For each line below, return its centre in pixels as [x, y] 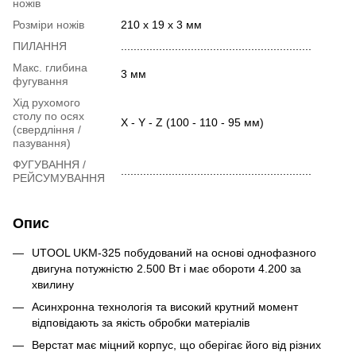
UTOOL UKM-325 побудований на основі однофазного [174, 252]
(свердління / [47, 129]
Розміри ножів [48, 24]
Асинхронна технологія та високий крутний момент [165, 306]
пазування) [42, 143]
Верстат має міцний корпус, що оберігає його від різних [176, 345]
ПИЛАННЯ [40, 46]
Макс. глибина [50, 67]
